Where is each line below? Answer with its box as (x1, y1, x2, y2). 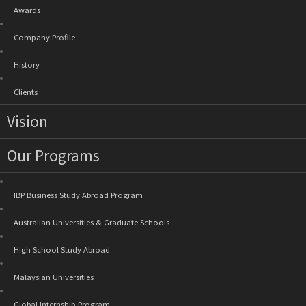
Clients (14, 85, 38, 97)
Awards (14, 3, 40, 15)
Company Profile (14, 31, 75, 42)
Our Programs (7, 144, 100, 165)
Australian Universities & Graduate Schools (14, 216, 169, 227)
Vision (7, 110, 48, 131)
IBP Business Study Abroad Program (14, 189, 143, 200)
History (14, 58, 40, 70)
